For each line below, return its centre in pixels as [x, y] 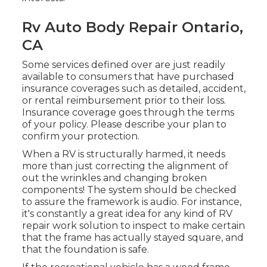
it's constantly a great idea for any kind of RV [127, 214]
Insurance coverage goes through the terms [128, 113]
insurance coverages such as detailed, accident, [133, 89]
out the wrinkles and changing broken [114, 178]
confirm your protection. [80, 136]
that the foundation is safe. [85, 250]
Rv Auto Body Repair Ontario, [132, 27]
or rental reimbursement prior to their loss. [124, 101]
